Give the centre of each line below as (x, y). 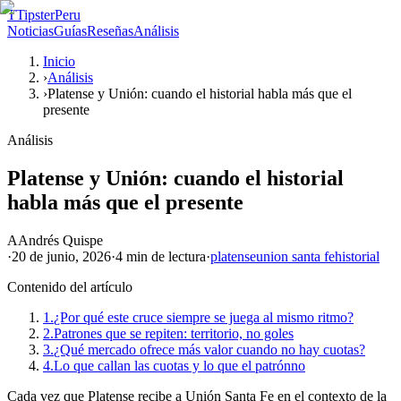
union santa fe (295, 256)
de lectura (177, 256)
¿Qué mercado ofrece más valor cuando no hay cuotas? (209, 349)
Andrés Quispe (60, 240)
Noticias (30, 31)
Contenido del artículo (70, 286)
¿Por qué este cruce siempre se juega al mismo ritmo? (204, 317)
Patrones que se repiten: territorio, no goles (174, 333)
